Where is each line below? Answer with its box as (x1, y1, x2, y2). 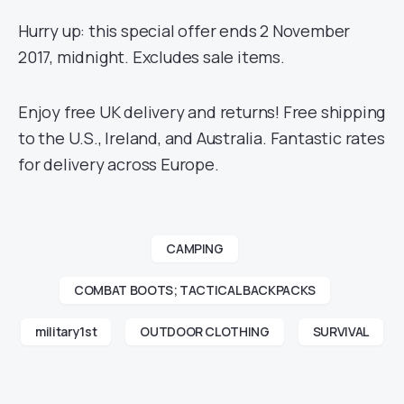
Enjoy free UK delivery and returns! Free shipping (18, 101, 386, 123)
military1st (35, 323, 97, 340)
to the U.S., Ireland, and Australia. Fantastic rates (18, 127, 385, 149)
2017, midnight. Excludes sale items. (18, 46, 285, 68)
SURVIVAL (312, 323, 369, 340)
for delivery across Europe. (18, 153, 219, 175)
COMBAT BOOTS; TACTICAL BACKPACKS (74, 281, 316, 298)
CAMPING (166, 240, 224, 257)
